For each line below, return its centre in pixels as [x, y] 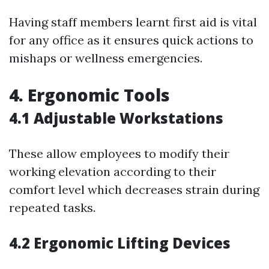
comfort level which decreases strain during [134, 189]
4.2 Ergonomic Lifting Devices [120, 243]
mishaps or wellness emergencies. [106, 58]
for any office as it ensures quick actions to [131, 40]
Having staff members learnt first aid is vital [133, 22]
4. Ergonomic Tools [89, 95]
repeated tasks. [52, 207]
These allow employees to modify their [119, 153]
